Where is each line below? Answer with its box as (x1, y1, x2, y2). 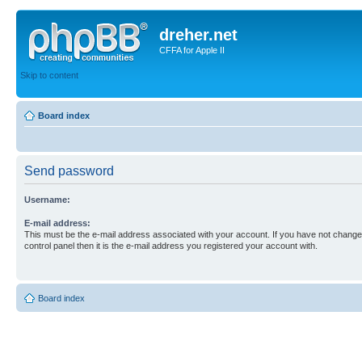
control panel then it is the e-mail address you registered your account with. (24, 241, 318, 250)
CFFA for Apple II (159, 45, 225, 55)
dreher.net (159, 26, 238, 44)
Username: (24, 195, 70, 204)
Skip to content (20, 69, 78, 80)
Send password (24, 164, 114, 178)
